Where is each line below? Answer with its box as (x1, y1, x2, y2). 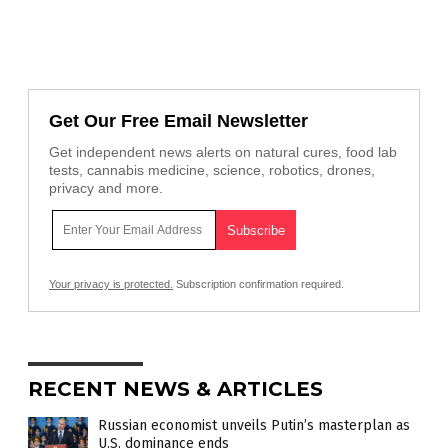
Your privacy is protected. (49, 278, 173, 291)
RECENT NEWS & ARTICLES (28, 377, 323, 402)
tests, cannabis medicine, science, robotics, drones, (49, 162, 375, 179)
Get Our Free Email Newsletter (49, 111, 308, 132)
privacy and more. (49, 180, 163, 197)
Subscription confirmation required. (173, 278, 344, 291)
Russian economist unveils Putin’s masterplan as (98, 417, 410, 435)
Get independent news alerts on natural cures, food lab (49, 144, 397, 161)
